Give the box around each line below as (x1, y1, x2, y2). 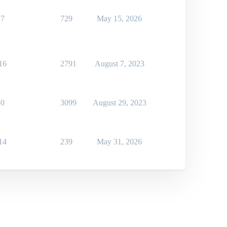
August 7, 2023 (94, 59, 144, 68)
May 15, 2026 (97, 14, 142, 23)
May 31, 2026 (97, 137, 142, 146)
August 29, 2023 (92, 98, 146, 107)
